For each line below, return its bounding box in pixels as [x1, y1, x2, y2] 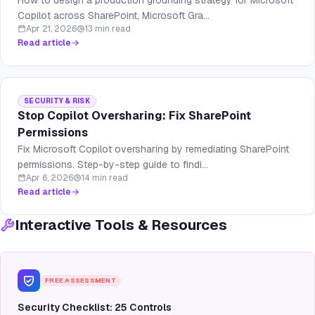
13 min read [85, 23, 131, 35]
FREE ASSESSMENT [45, 276, 116, 285]
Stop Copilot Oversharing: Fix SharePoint [18, 108, 251, 124]
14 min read [82, 172, 128, 184]
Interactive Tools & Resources [15, 216, 227, 235]
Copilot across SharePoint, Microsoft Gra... [18, 9, 210, 22]
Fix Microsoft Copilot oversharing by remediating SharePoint [18, 143, 289, 156]
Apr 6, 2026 [26, 172, 73, 184]
